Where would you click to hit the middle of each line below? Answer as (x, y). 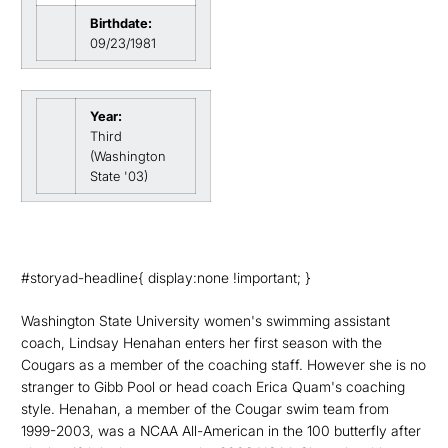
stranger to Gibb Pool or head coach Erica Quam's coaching (213, 386)
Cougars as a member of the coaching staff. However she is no (223, 364)
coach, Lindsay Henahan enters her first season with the (201, 342)
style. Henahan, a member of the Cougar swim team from (205, 408)
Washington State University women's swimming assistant (205, 320)
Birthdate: (121, 23)
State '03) (119, 176)
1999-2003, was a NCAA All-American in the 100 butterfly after (221, 430)
